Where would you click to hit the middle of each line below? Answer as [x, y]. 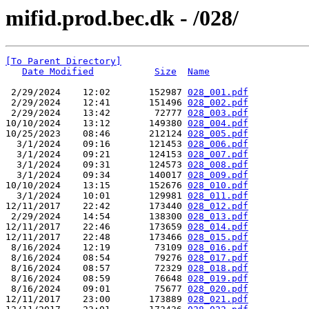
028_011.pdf [218, 196]
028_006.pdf [218, 144]
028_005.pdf [218, 134]
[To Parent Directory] [63, 61]
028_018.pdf [218, 268]
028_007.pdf [218, 154]
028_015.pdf [218, 237]
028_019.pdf [218, 279]
